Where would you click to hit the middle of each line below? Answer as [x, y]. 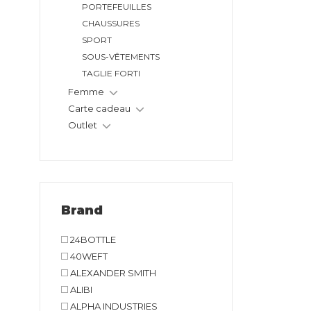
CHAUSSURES [111, 24]
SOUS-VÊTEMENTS [121, 57]
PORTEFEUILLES [117, 7]
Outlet [83, 125]
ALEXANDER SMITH [112, 273]
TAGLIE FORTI [111, 74]
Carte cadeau [99, 109]
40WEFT [88, 257]
